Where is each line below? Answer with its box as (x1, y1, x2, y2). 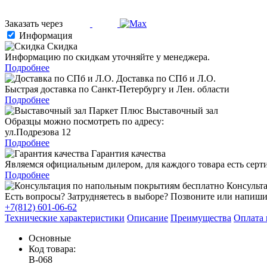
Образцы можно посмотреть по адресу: (5, 116, 164, 126)
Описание (127, 212, 168, 223)
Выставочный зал (144, 105, 218, 116)
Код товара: (29, 243, 76, 254)
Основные (29, 232, 71, 243)
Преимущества (170, 212, 231, 223)
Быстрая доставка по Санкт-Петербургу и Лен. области (5, 83, 229, 94)
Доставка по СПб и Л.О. (114, 73, 216, 83)
